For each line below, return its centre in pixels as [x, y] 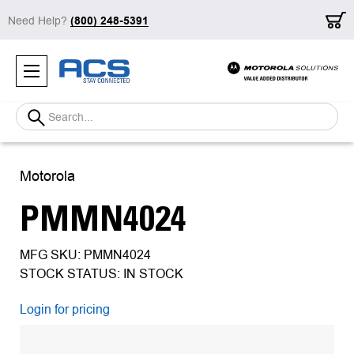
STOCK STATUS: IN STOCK [102, 274]
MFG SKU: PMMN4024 [85, 255]
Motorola [47, 176]
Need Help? [39, 21]
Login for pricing [65, 309]
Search [34, 115]
